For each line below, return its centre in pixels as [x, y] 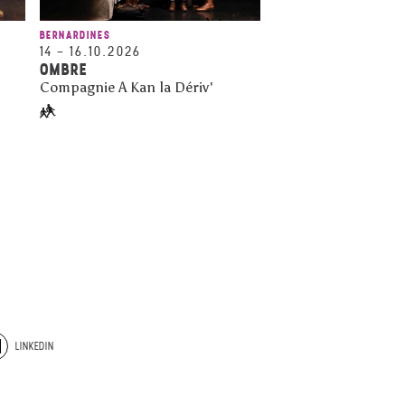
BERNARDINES [75, 34]
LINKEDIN [35, 346]
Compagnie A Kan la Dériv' [127, 87]
